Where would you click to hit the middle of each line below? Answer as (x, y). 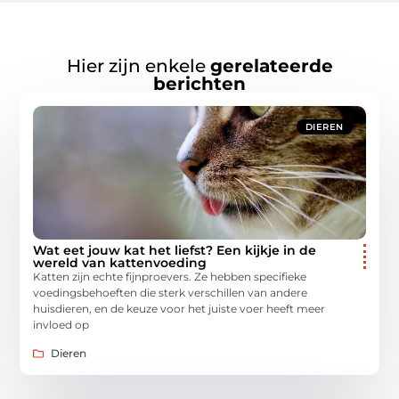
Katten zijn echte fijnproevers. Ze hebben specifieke (170, 276)
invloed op (61, 324)
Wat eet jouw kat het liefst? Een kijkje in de (175, 250)
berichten (199, 83)
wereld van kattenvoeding (120, 262)
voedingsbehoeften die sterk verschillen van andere (171, 292)
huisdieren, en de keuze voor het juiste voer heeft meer (179, 308)
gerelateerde (271, 65)
